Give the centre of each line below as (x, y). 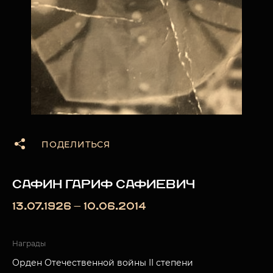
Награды (29, 243)
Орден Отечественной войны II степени (103, 263)
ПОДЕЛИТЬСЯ (76, 144)
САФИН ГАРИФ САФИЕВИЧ (104, 184)
